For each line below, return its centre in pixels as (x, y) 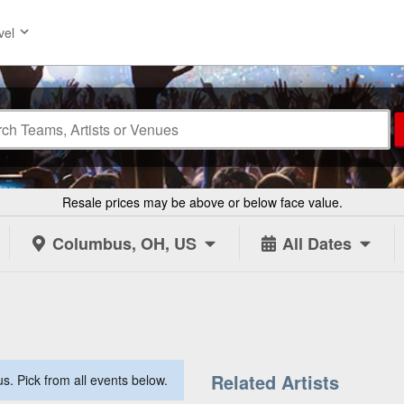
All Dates (317, 244)
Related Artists (275, 382)
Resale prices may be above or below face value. (202, 202)
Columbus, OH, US (124, 244)
